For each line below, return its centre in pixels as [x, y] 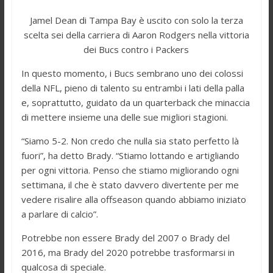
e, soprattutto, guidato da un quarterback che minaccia [135, 102]
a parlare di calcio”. [59, 214]
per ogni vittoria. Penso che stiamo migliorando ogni [130, 170]
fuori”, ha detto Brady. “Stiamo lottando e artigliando [130, 155]
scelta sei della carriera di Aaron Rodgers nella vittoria [136, 34]
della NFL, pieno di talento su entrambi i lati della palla [133, 87]
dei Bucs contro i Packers [136, 49]
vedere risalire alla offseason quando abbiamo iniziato [133, 199]
